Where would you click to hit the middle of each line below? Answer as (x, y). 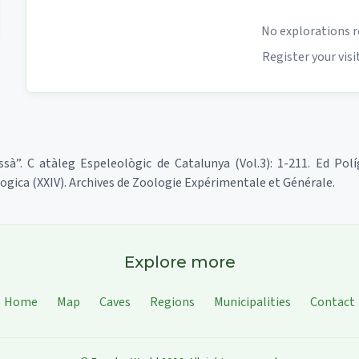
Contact (333, 302)
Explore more (179, 262)
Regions (172, 302)
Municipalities (252, 302)
